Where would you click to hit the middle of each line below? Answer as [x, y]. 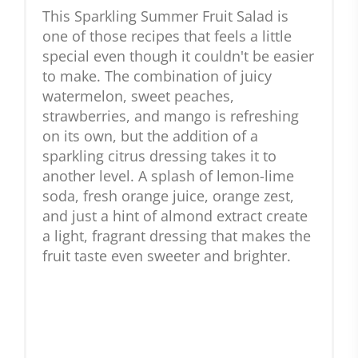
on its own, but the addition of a [150, 136]
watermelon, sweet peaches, [138, 96]
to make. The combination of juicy [157, 76]
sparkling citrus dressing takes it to [159, 156]
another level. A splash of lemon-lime [168, 176]
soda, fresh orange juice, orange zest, [168, 196]
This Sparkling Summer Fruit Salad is [165, 16]
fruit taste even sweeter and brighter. [167, 256]
